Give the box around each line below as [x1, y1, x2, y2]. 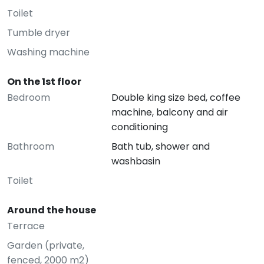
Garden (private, [7, 239, 84, 252]
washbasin [111, 154, 160, 168]
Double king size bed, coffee [111, 91, 240, 104]
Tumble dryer [7, 26, 70, 39]
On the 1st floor [7, 75, 81, 88]
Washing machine [7, 45, 90, 59]
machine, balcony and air [111, 105, 228, 119]
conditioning [111, 120, 168, 134]
